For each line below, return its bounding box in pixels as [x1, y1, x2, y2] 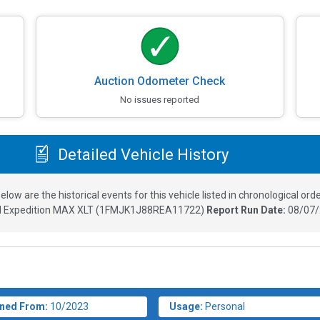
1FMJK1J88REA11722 [99, 204, 201, 216]
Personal [205, 301, 246, 313]
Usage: [169, 301, 204, 313]
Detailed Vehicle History [54, 145, 229, 164]
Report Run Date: [206, 204, 288, 216]
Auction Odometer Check [94, 74, 226, 89]
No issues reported [120, 94, 200, 106]
